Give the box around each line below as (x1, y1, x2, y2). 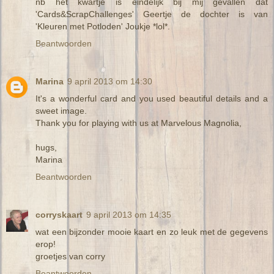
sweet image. (35, 105, 87, 116)
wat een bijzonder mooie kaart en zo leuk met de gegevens (35, 226, 268, 237)
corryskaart (35, 209, 83, 220)
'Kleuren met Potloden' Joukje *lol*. (35, 21, 170, 31)
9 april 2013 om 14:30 (67, 76, 152, 86)
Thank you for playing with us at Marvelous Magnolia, (35, 117, 242, 128)
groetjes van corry (35, 251, 105, 261)
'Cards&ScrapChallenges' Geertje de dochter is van (35, 9, 268, 19)
